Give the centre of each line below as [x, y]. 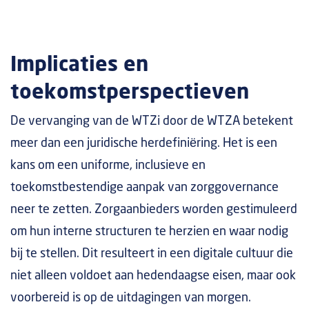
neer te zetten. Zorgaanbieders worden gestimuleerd [154, 209]
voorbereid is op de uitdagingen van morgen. [131, 298]
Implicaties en [79, 65]
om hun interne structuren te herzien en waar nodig [149, 231]
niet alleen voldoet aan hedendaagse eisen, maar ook [153, 276]
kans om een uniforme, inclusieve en [108, 165]
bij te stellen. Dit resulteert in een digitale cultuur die [152, 253]
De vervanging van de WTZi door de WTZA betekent [152, 121]
